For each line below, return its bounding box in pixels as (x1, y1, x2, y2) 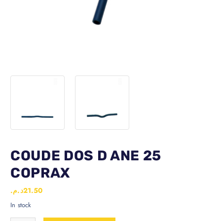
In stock (10, 200, 32, 210)
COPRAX (10, 164, 71, 181)
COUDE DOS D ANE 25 (10, 147, 161, 164)
